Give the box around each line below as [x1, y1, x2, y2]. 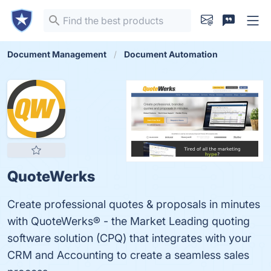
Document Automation [124, 49, 218, 59]
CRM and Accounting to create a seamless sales [7, 249, 249, 261]
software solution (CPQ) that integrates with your [7, 232, 252, 244]
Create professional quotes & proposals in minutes [7, 198, 260, 211]
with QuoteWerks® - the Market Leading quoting [7, 215, 250, 227]
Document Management [7, 49, 106, 59]
